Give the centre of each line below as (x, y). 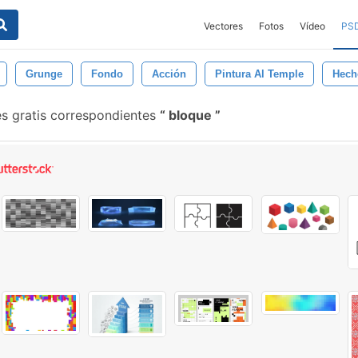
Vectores (223, 26)
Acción (169, 74)
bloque (190, 115)
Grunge (44, 74)
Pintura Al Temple (259, 74)
